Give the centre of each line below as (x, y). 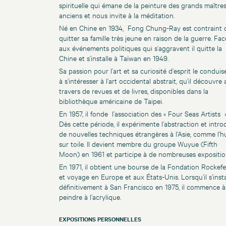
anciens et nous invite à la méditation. (117, 15)
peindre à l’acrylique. (90, 197)
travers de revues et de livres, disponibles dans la (134, 91)
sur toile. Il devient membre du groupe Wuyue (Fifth (138, 144)
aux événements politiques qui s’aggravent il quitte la (140, 48)
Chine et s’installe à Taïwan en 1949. (114, 58)
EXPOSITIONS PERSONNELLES (100, 219)
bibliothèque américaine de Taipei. (111, 101)
